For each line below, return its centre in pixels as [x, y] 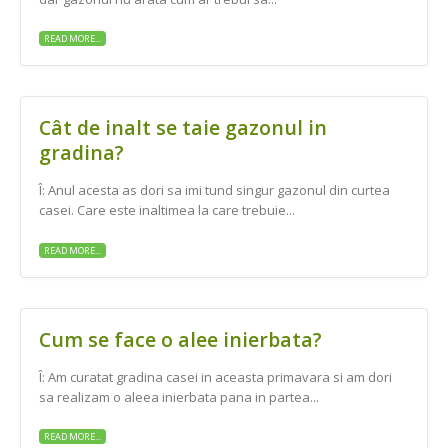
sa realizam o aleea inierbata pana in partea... [179, 396]
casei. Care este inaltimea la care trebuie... [167, 210]
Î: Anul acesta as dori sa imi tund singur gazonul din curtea [214, 190]
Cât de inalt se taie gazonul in [183, 128]
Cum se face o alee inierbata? [180, 339]
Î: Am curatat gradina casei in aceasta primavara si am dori [215, 376]
